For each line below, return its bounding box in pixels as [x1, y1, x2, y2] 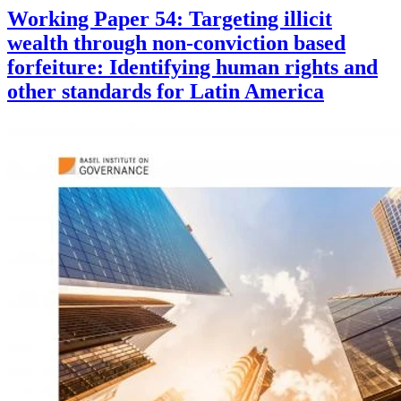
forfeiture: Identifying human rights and [7, 55, 378, 80]
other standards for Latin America [7, 80, 324, 104]
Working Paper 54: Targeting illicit [7, 7, 332, 31]
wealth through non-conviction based [7, 31, 346, 55]
